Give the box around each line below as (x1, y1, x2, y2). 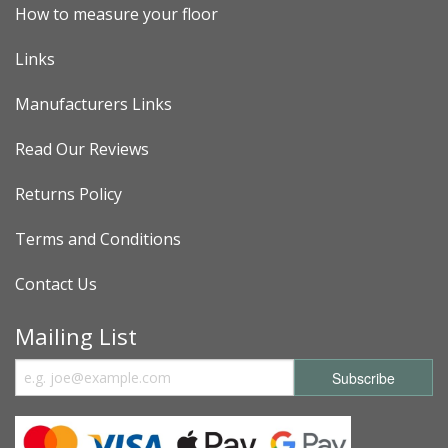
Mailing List (15, 320, 137, 351)
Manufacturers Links (15, 93, 172, 116)
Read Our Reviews (15, 138, 149, 161)
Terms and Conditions (15, 228, 181, 251)
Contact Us (15, 273, 97, 296)
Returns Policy (15, 183, 122, 206)
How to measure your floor (15, 3, 218, 26)
